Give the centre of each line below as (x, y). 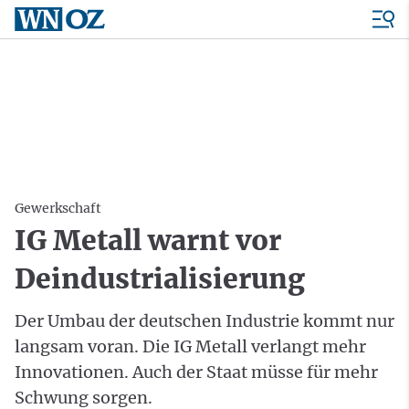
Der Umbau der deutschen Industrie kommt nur (204, 321)
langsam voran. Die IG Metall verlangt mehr (190, 346)
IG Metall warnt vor (148, 240)
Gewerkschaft (58, 208)
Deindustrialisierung (160, 278)
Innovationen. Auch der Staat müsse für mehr (196, 372)
